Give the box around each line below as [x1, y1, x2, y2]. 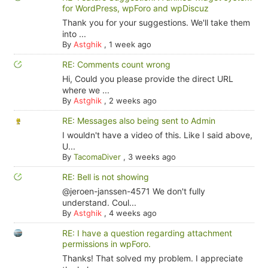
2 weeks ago [108, 96, 157, 105]
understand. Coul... [62, 197, 136, 208]
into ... [62, 29, 86, 39]
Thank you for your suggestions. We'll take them [62, 17, 250, 28]
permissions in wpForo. [62, 239, 151, 249]
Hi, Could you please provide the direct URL [62, 74, 233, 84]
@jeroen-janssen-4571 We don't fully [62, 186, 205, 196]
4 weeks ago [108, 208, 157, 218]
